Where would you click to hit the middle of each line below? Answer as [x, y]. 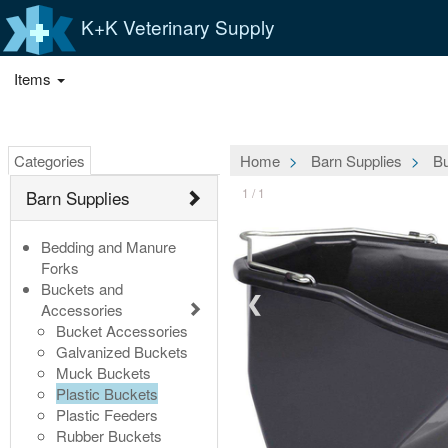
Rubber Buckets [109, 435]
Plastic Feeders [107, 414]
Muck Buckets [103, 372]
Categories [49, 160]
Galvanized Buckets [122, 351]
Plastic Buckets [107, 393]
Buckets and [82, 288]
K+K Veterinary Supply [175, 26]
